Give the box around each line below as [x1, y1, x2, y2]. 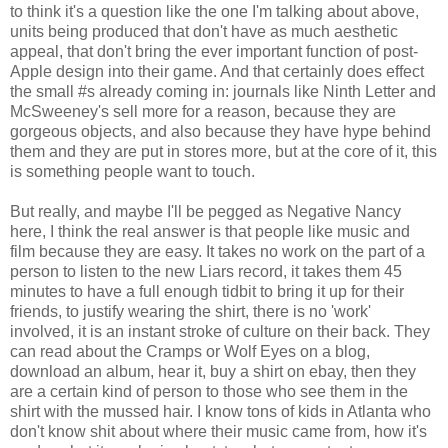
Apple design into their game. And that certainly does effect [10, 62, 424, 80]
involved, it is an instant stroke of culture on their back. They [10, 322, 430, 340]
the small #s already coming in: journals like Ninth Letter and [10, 82, 436, 100]
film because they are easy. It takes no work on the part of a [10, 242, 425, 260]
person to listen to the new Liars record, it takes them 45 [10, 262, 402, 280]
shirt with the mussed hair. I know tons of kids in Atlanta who [10, 402, 431, 420]
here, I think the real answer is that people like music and [10, 222, 410, 240]
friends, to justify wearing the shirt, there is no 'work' [10, 302, 371, 320]
